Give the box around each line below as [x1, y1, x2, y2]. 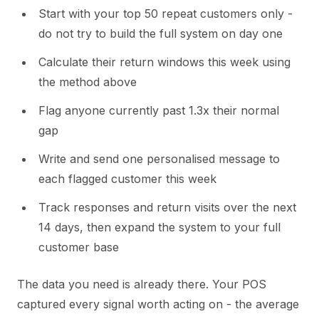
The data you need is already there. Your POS [17, 276, 266, 291]
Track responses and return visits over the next [38, 199, 296, 214]
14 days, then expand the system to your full [38, 219, 281, 234]
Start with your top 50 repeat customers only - [38, 6, 293, 21]
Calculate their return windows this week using [38, 54, 291, 69]
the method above [38, 74, 137, 89]
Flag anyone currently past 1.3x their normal [38, 103, 279, 117]
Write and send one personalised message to [38, 151, 280, 166]
